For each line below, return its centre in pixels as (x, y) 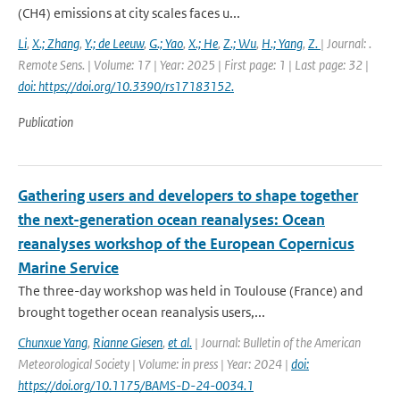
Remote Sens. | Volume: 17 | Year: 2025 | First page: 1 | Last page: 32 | (193, 65)
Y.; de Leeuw (114, 43)
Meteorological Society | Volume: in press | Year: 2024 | (154, 364)
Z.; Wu (240, 43)
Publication (46, 122)
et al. (180, 342)
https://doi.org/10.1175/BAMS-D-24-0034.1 (136, 385)
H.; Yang (282, 43)
